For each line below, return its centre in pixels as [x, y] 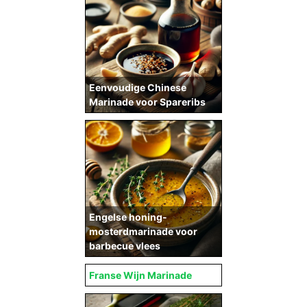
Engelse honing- [128, 217]
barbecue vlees [125, 246]
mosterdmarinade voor [143, 231]
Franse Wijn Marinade [140, 275]
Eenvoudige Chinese [138, 87]
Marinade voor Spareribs [147, 102]
